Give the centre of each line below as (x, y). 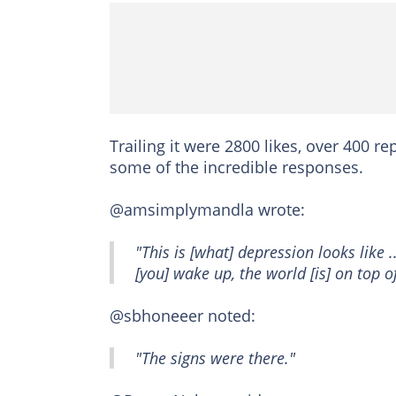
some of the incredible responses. (236, 167)
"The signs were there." (215, 358)
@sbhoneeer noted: (183, 315)
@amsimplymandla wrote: (207, 209)
